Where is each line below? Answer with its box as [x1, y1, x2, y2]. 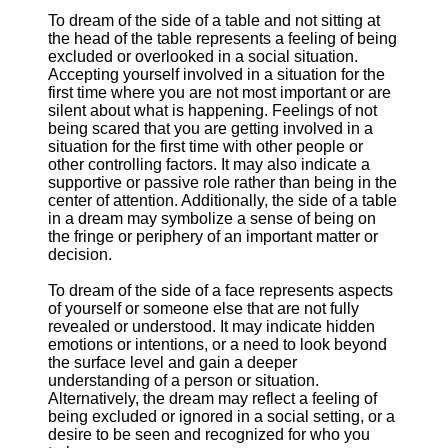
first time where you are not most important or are [48, 84, 391, 101]
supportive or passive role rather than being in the [48, 174, 397, 191]
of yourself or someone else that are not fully [48, 300, 359, 317]
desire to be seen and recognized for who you [48, 426, 370, 443]
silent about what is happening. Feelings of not [48, 102, 377, 119]
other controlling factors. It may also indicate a [48, 156, 370, 173]
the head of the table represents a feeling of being [48, 30, 397, 47]
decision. [48, 246, 112, 263]
